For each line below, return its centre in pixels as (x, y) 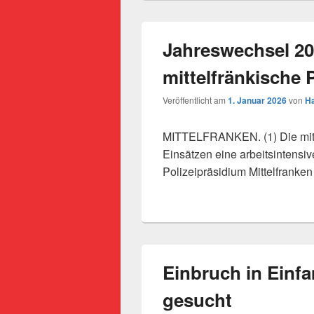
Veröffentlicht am (195, 100)
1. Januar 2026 (257, 100)
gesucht (197, 300)
